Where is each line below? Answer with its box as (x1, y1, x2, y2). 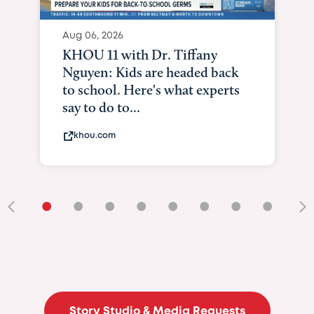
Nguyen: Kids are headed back (62, 63, 239, 81)
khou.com (73, 131, 116, 139)
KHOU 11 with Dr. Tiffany (62, 46, 217, 63)
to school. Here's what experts (62, 81, 240, 98)
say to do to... (62, 98, 140, 116)
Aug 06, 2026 (62, 31, 123, 40)
